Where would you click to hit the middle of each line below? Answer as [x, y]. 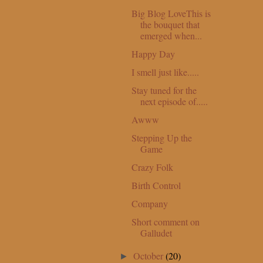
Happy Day [153, 53]
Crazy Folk [152, 167]
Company [149, 203]
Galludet [156, 232]
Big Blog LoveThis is [171, 13]
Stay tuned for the [164, 90]
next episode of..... [174, 101]
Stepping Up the [161, 137]
